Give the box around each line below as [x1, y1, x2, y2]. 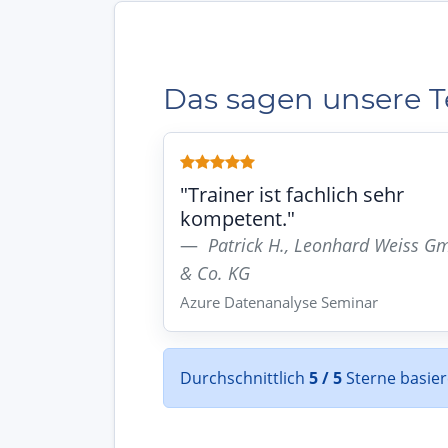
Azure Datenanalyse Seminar [180, 292, 378, 313]
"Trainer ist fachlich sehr [180, 181, 404, 209]
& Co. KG [180, 261, 250, 286]
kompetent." [180, 205, 295, 233]
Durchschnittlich [180, 367, 309, 390]
